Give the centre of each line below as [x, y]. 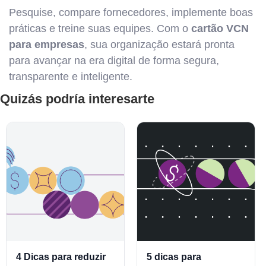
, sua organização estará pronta [159, 45]
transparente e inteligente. [71, 77]
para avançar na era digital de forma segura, [114, 61]
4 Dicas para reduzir [61, 257]
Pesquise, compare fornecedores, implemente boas [131, 12]
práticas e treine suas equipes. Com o [100, 28]
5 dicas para [174, 257]
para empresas [47, 45]
